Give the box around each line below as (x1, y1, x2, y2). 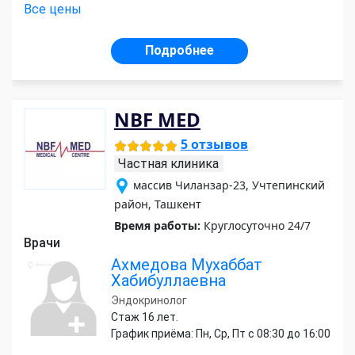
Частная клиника (118, 156, 219, 172)
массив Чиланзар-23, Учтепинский (133, 177, 325, 193)
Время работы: (114, 218, 200, 234)
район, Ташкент (114, 197, 201, 212)
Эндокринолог (111, 294, 187, 307)
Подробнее (145, 43, 214, 59)
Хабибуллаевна (111, 271, 226, 291)
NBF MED (114, 106, 200, 133)
